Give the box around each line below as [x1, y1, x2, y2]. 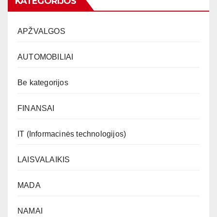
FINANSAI [17, 104, 55, 112]
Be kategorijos [17, 78, 68, 87]
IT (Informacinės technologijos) [17, 129, 126, 138]
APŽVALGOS [17, 27, 65, 35]
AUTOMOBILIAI [17, 52, 74, 61]
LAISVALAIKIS [17, 155, 70, 164]
